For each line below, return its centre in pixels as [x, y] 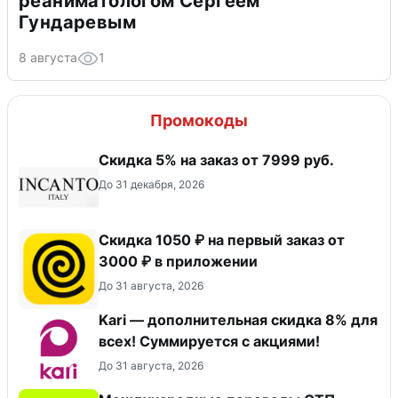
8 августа [48, 57]
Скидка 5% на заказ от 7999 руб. [216, 160]
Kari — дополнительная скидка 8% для [238, 320]
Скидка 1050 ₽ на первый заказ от [222, 240]
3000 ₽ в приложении [178, 261]
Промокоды [199, 120]
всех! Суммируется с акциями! [209, 341]
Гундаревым [77, 22]
